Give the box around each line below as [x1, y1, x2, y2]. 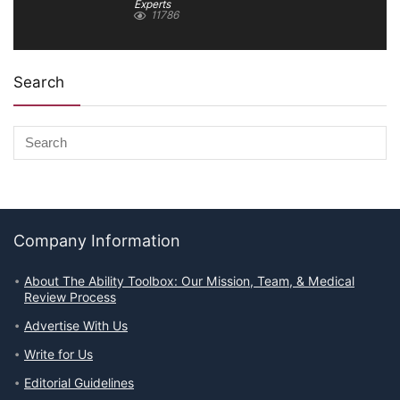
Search [13, 72, 64, 91]
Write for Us [24, 346, 93, 362]
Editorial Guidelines [24, 375, 134, 390]
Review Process [24, 289, 116, 304]
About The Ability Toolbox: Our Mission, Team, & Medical [24, 273, 354, 288]
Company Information [13, 230, 180, 250]
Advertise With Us [24, 318, 128, 333]
